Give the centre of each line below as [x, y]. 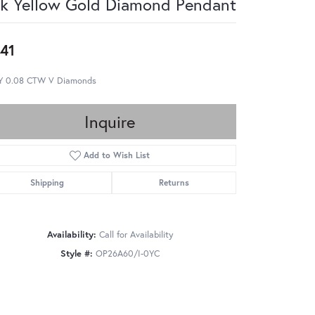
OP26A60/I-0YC [127, 253]
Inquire [110, 121]
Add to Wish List [117, 155]
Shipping [47, 182]
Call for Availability [136, 234]
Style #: [76, 253]
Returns [174, 182]
